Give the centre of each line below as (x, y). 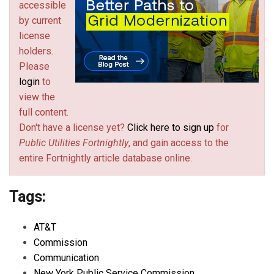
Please (34, 66)
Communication (66, 257)
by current (40, 20)
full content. (44, 112)
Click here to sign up (171, 127)
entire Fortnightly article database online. (106, 158)
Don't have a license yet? (73, 127)
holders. (36, 51)
